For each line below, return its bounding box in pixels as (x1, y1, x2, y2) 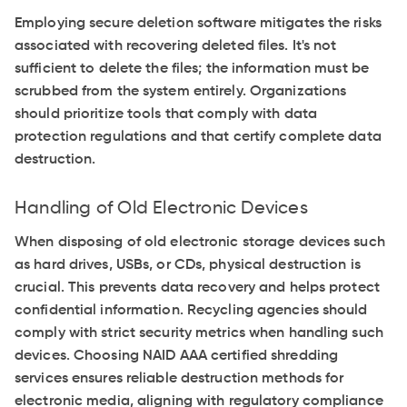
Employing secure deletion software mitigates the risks (15, 16, 382, 32)
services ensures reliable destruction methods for (15, 372, 344, 387)
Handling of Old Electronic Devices (15, 200, 308, 219)
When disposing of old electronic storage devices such (15, 235, 385, 251)
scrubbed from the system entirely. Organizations (15, 84, 347, 100)
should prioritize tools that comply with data (15, 107, 317, 123)
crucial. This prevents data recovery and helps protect (15, 281, 380, 296)
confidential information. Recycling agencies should (15, 303, 368, 319)
